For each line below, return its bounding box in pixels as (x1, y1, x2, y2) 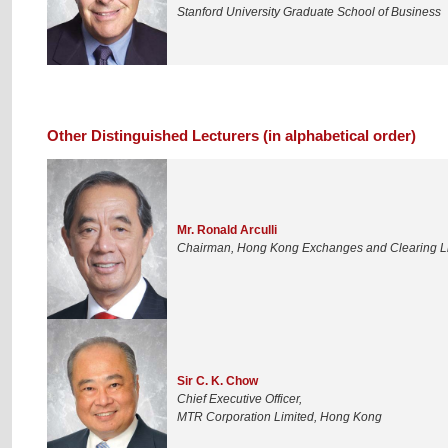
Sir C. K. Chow (177, 373, 258, 388)
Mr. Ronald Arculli (177, 222, 277, 237)
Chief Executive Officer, (177, 391, 302, 406)
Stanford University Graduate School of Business (177, 4, 441, 19)
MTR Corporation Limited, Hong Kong (177, 409, 382, 424)
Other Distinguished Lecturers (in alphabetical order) (47, 126, 416, 144)
